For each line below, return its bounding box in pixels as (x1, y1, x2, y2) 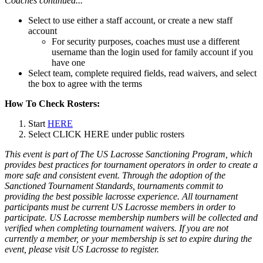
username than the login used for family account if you (52, 46, 253, 57)
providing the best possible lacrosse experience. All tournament (5, 191, 238, 201)
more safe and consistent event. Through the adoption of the (5, 170, 225, 180)
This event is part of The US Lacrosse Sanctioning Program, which (5, 149, 252, 159)
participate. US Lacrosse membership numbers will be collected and (5, 212, 258, 222)
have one (52, 57, 85, 68)
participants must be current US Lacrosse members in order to (5, 201, 235, 212)
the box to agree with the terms (28, 78, 142, 89)
